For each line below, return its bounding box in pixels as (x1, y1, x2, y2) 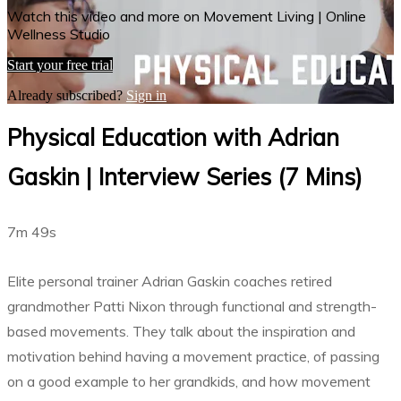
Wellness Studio (7, 24, 110, 43)
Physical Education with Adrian (7, 122, 339, 152)
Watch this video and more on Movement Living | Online (7, 6, 366, 25)
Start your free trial (7, 56, 113, 73)
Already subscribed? (7, 87, 126, 103)
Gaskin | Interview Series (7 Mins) (7, 161, 363, 192)
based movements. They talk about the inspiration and (7, 322, 355, 340)
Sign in (126, 87, 166, 103)
